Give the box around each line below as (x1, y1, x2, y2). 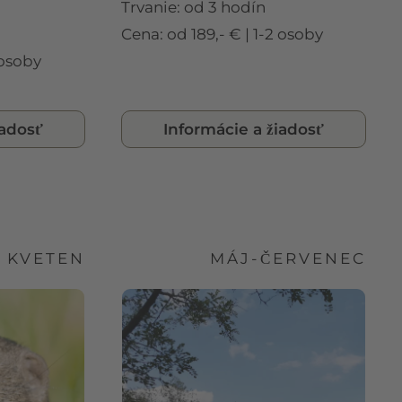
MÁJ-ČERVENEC (210, 249, 366, 267)
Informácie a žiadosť (163, 119, 324, 138)
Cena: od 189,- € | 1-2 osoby (121, 24, 323, 43)
